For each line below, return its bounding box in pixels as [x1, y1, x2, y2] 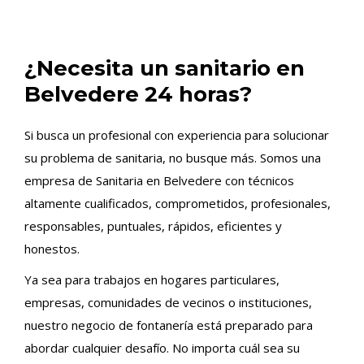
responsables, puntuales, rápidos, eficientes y [24, 218, 282, 234]
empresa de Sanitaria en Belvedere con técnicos [24, 172, 294, 188]
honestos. [24, 240, 80, 257]
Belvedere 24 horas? [24, 81, 252, 107]
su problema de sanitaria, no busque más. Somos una [24, 149, 321, 166]
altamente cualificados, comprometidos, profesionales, [24, 195, 331, 211]
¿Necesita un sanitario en [24, 55, 305, 81]
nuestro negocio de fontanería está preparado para [24, 317, 313, 333]
